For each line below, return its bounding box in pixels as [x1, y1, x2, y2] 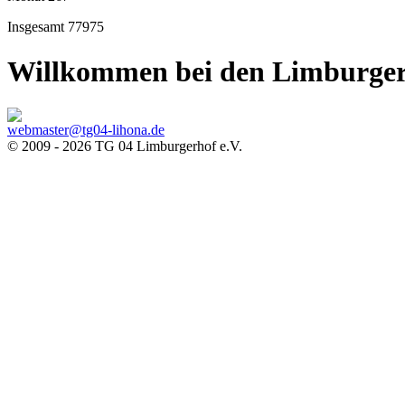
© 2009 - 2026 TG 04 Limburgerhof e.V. [7, 138, 242, 155]
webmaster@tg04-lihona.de [7, 122, 165, 138]
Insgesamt [7, 19, 68, 35]
